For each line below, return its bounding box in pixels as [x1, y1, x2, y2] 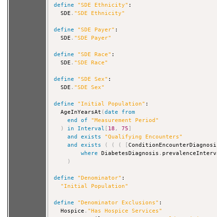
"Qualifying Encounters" [105, 134, 183, 140]
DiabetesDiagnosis [98, 150, 159, 157]
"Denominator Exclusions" [77, 200, 159, 206]
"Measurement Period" [91, 117, 159, 124]
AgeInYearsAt [54, 109, 102, 116]
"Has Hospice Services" [88, 208, 163, 215]
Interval [77, 125, 105, 132]
